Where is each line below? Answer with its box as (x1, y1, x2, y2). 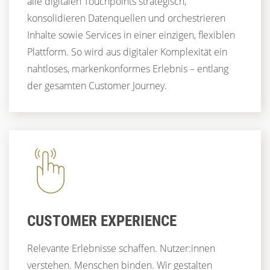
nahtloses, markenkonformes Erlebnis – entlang (27, 61, 228, 75)
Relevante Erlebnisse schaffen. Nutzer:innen (27, 241, 215, 255)
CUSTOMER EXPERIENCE (27, 212, 177, 230)
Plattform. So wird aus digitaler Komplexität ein (27, 45, 227, 58)
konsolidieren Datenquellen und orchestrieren (27, 11, 225, 25)
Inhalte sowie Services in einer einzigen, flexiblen (27, 28, 235, 42)
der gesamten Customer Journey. (27, 78, 167, 92)
